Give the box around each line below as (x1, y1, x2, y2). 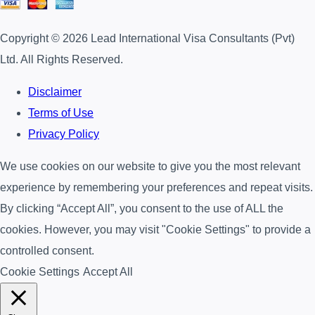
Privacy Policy (28, 128, 99, 141)
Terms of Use (28, 107, 94, 120)
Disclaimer (28, 86, 82, 98)
